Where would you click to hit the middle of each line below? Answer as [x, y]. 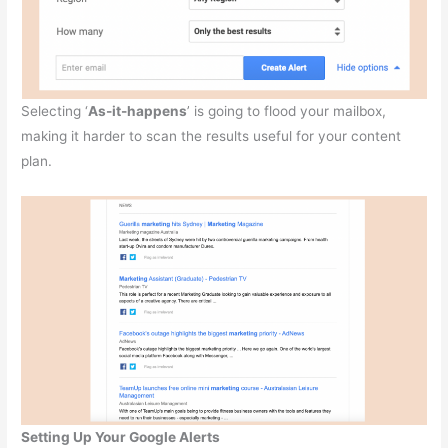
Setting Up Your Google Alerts [121, 436]
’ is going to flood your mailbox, [287, 111]
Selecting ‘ [55, 111]
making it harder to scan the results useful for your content [211, 136]
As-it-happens [138, 111]
